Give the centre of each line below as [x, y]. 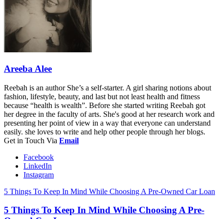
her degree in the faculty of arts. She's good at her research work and [109, 114]
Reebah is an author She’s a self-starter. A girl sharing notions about [108, 88]
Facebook [39, 157]
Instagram [39, 175]
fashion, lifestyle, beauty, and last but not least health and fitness [102, 96]
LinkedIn [38, 166]
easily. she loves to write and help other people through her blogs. [105, 131]
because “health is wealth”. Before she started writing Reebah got [105, 105]
